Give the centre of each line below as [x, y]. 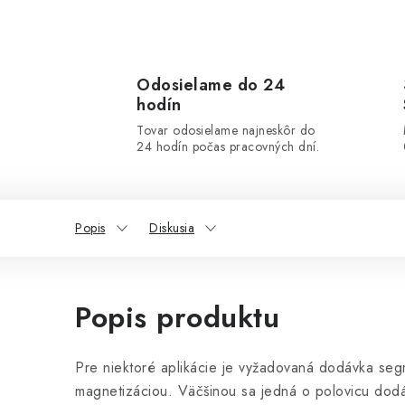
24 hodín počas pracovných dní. [228, 147]
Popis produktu [177, 318]
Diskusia [172, 228]
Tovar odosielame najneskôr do [226, 131]
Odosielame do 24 [211, 85]
